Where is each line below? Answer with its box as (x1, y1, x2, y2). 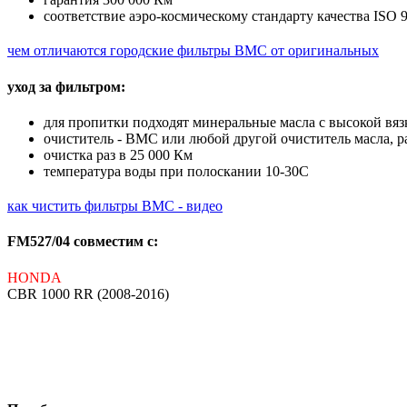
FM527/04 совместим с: (7, 233, 158, 250)
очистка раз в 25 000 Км (44, 147, 193, 163)
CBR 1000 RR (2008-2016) (7, 285, 169, 302)
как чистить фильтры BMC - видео (7, 198, 223, 213)
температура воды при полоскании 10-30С (44, 164, 309, 179)
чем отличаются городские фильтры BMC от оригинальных (7, 43, 379, 59)
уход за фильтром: (7, 78, 125, 94)
